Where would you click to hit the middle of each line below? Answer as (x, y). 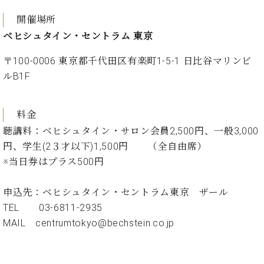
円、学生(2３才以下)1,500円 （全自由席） (105, 146)
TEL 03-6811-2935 (53, 207)
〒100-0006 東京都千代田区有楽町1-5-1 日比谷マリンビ (128, 61)
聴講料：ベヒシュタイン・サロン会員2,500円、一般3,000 (131, 131)
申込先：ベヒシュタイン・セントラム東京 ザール (116, 192)
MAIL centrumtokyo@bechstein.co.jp (89, 223)
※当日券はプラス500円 (54, 161)
